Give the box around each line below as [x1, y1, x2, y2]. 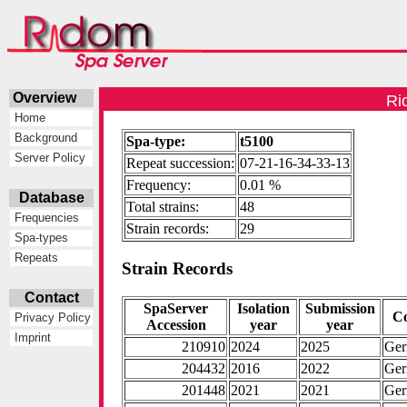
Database [18, 190, 84, 205]
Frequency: [126, 177, 192, 194]
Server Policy [11, 151, 86, 165]
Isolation [236, 300, 290, 316]
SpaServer [144, 300, 209, 316]
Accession [145, 316, 206, 333]
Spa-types [11, 231, 69, 245]
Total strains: [126, 199, 200, 215]
